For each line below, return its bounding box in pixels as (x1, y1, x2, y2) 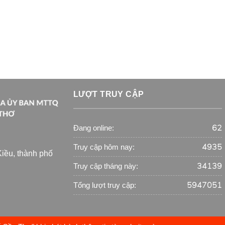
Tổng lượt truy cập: (73, 180, 136, 189)
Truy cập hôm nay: (73, 142, 135, 151)
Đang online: (73, 123, 114, 132)
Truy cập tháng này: (73, 161, 138, 170)
